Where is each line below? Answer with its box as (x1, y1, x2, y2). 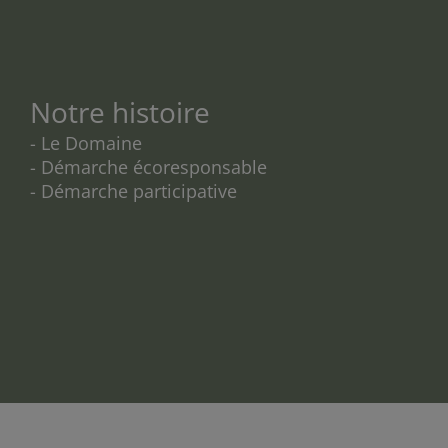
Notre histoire (30, 93, 210, 131)
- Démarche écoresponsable (30, 155, 267, 179)
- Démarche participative (30, 179, 237, 203)
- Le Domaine (30, 131, 142, 155)
